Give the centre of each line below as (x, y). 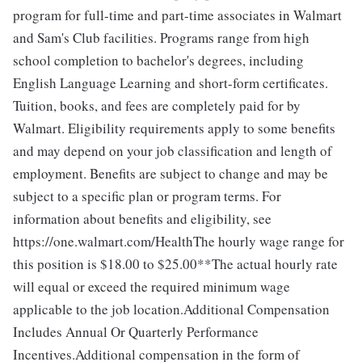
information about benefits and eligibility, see (142, 218)
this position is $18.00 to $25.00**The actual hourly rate (175, 263)
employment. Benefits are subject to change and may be (170, 173)
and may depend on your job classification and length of (173, 150)
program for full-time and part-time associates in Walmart (177, 15)
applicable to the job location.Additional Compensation (171, 309)
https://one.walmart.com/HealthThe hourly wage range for (179, 241)
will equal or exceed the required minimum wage (152, 286)
